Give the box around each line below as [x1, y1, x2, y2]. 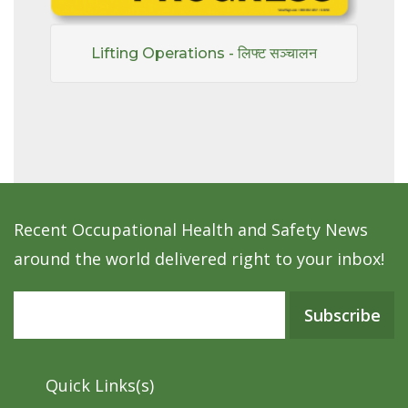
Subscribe [303, 303, 381, 326]
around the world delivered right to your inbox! [14, 248, 384, 270]
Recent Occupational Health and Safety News [14, 219, 368, 241]
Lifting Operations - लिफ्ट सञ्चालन [91, 45, 317, 63]
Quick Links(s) [46, 374, 154, 397]
